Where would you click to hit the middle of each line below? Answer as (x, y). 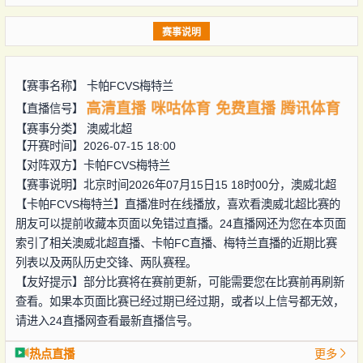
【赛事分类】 (51, 128)
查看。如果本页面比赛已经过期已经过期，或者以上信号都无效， (179, 301)
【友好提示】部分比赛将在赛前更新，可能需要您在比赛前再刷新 (179, 282)
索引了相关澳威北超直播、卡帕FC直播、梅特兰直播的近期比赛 (176, 243)
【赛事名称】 (51, 85)
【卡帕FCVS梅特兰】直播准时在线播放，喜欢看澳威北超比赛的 (177, 204)
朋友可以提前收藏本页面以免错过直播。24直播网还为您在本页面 (180, 223)
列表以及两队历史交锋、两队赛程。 (106, 262)
